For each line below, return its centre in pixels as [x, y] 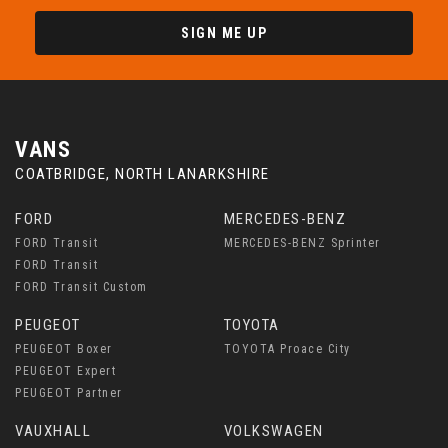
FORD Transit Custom [81, 287]
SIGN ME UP [224, 33]
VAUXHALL [53, 431]
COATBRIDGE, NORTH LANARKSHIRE [142, 174]
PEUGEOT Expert [65, 371]
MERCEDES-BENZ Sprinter [302, 243]
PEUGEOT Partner [69, 393]
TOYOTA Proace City [287, 349]
